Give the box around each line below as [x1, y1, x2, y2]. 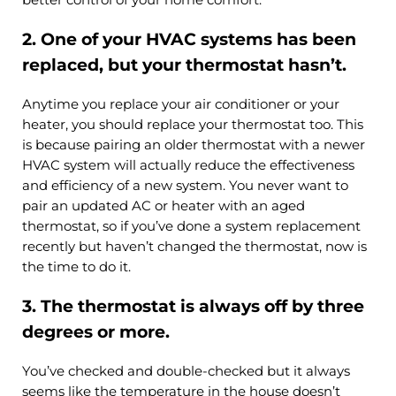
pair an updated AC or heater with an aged [21, 197, 305, 214]
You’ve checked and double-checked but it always [21, 362, 350, 379]
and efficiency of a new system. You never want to [21, 177, 348, 194]
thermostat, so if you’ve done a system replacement [21, 217, 361, 234]
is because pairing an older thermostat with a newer [21, 136, 365, 153]
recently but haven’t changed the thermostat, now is [21, 238, 367, 255]
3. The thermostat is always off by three [21, 296, 364, 317]
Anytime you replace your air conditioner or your [21, 95, 339, 112]
